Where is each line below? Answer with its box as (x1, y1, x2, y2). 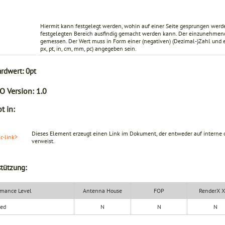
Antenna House (83, 187, 122, 195)
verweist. (32, 137, 55, 145)
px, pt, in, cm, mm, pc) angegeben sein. (40, 45, 137, 53)
